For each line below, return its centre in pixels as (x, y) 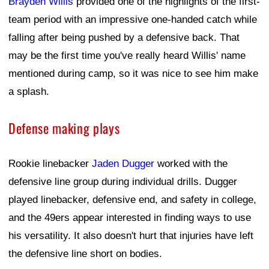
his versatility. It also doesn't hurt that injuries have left (131, 236)
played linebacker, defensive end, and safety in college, (132, 200)
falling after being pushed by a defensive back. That (124, 38)
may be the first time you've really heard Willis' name (127, 56)
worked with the (191, 164)
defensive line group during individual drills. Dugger (123, 182)
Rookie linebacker (50, 164)
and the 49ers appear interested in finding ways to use (130, 218)
